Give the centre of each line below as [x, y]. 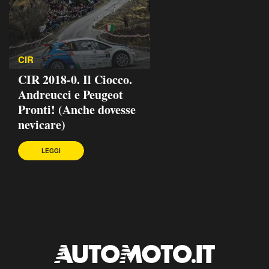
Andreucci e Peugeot [71, 94]
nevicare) [42, 124]
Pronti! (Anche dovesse [77, 109]
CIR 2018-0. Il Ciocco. [75, 79]
